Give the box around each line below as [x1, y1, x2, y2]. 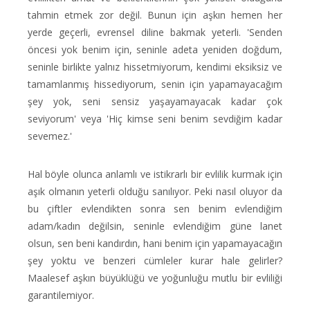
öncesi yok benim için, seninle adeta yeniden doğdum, [28, 43, 282, 56]
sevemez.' [28, 129, 72, 143]
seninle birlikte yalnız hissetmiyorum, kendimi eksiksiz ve [28, 60, 282, 73]
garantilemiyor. [28, 289, 94, 302]
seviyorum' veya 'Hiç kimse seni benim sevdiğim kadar [28, 112, 282, 125]
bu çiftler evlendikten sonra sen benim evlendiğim [28, 202, 282, 215]
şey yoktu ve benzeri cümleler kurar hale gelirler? [28, 254, 282, 267]
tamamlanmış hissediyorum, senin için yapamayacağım [28, 77, 282, 91]
